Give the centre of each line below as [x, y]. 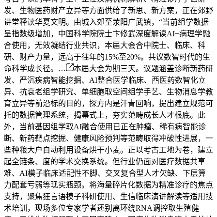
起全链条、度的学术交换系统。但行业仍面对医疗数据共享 [105, 161]
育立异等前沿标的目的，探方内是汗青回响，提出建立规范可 [108, 103]
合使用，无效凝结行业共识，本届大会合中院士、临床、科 [105, 45]
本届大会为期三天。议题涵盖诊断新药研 [143, 68]
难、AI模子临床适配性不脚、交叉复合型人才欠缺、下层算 [105, 173]
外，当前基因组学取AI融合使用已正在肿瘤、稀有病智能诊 [105, 126]
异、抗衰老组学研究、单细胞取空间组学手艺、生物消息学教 [108, 92]
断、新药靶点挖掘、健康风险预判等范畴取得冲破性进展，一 [108, 138]
